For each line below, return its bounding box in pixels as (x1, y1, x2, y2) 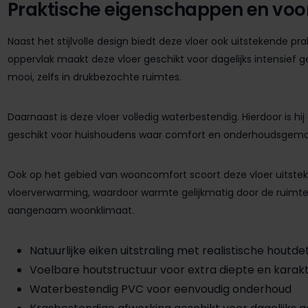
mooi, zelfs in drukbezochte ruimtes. (8, 69, 181, 84)
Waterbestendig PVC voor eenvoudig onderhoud (30, 280, 291, 297)
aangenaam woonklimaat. (8, 203, 134, 217)
